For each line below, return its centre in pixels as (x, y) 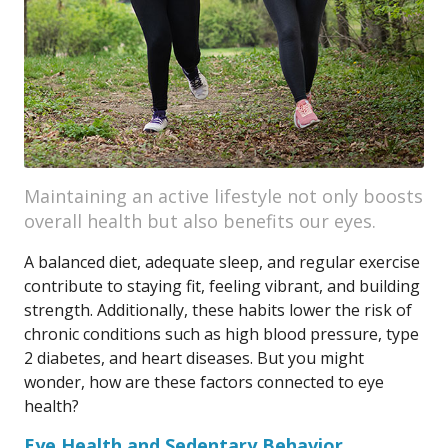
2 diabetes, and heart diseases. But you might (194, 358)
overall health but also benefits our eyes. (200, 221)
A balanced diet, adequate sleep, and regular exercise (222, 262)
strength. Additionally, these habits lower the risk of (218, 310)
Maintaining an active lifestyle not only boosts (223, 196)
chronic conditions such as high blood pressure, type (221, 334)
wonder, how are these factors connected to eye (204, 382)
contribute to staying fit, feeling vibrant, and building (222, 286)
